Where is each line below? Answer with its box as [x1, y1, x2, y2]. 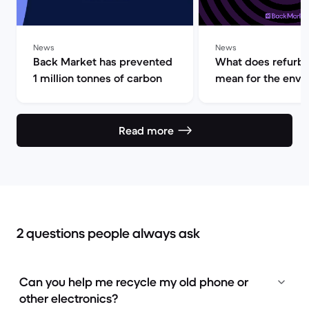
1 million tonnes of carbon [33, 71, 162, 86]
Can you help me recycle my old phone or [19, 275, 248, 290]
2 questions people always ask [17, 225, 200, 243]
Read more [119, 123, 174, 138]
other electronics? [19, 291, 118, 307]
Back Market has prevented [33, 54, 172, 69]
